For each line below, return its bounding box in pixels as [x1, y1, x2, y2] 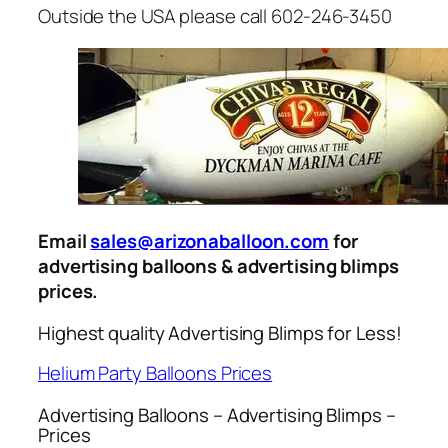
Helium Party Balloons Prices [38, 360, 273, 387]
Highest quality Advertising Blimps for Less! [38, 319, 402, 346]
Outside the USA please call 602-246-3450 [38, 3, 392, 30]
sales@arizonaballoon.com [90, 228, 330, 255]
